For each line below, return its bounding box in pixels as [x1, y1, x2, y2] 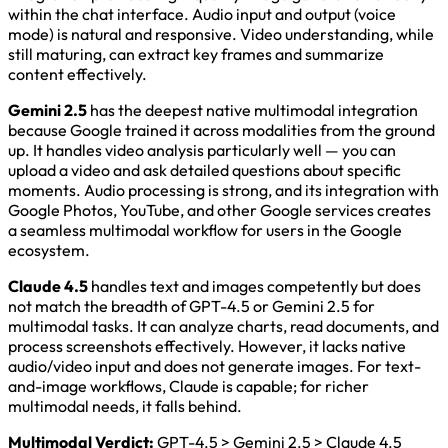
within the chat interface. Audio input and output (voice [8, 3, 396, 24]
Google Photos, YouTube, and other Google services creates [8, 199, 431, 220]
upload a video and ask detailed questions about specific [8, 159, 401, 180]
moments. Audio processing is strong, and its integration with [8, 179, 439, 200]
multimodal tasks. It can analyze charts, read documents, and [8, 315, 439, 336]
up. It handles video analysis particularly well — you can [8, 139, 396, 160]
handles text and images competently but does [88, 275, 421, 296]
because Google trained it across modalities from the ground [8, 119, 435, 140]
